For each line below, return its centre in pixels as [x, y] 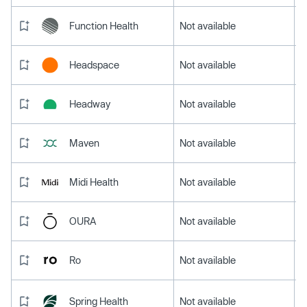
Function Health [104, 25]
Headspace [94, 64]
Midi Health [94, 182]
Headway [90, 103]
